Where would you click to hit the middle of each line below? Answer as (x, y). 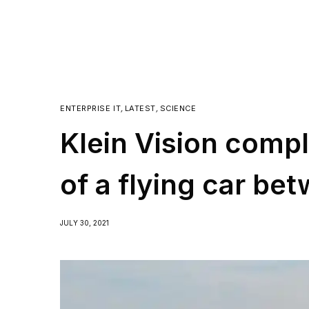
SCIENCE (178, 108)
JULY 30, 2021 (84, 222)
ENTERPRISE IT (91, 108)
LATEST (140, 108)
